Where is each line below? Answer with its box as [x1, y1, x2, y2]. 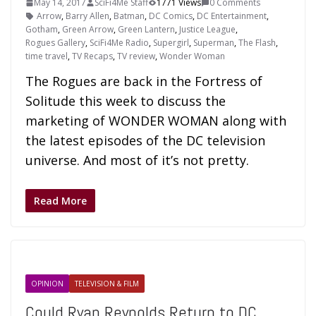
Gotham [25, 23, 58, 35]
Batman [114, 10, 145, 22]
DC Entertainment [197, 10, 267, 22]
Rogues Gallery [25, 37, 85, 49]
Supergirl [153, 37, 189, 49]
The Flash [238, 37, 276, 49]
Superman [193, 37, 234, 49]
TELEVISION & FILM [75, 279, 139, 288]
